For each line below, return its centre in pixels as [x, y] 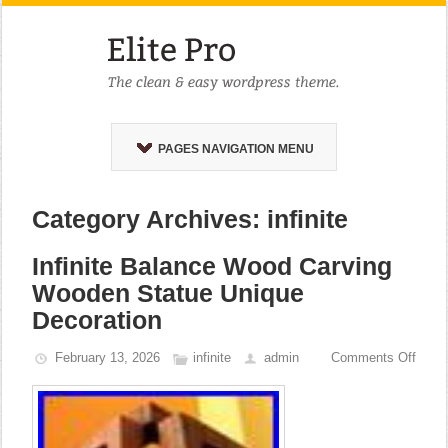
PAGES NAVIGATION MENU [235, 149]
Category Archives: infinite [190, 219]
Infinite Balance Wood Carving [212, 266]
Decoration [97, 320]
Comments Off [373, 357]
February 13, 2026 [108, 357]
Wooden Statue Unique [168, 293]
